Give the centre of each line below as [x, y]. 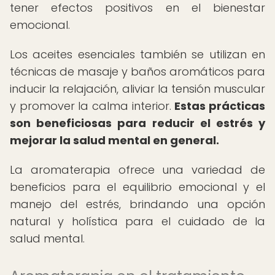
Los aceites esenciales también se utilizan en [137, 54]
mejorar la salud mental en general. [114, 140]
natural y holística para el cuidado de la [137, 221]
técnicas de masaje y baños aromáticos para [137, 72]
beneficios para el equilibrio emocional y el [137, 187]
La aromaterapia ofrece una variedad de [137, 170]
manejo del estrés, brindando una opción [137, 204]
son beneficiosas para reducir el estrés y [137, 123]
